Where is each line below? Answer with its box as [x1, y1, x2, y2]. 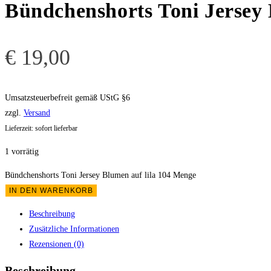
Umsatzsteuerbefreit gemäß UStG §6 [5, 93, 130, 103]
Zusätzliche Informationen [29, 224, 119, 234]
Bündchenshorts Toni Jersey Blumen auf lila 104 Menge [5, 171, 196, 180]
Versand [24, 108, 50, 118]
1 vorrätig [5, 147, 39, 157]
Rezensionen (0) [29, 240, 84, 249]
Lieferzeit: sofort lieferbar [5, 125, 77, 133]
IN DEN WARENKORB [9, 186, 93, 195]
